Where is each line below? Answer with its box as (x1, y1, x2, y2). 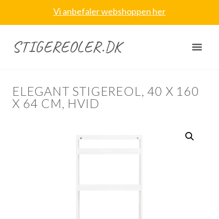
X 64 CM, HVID (12, 96, 100, 111)
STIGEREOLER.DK (12, 37, 122, 57)
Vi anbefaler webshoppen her (53, 6, 166, 17)
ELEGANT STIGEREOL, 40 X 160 (12, 84, 199, 99)
